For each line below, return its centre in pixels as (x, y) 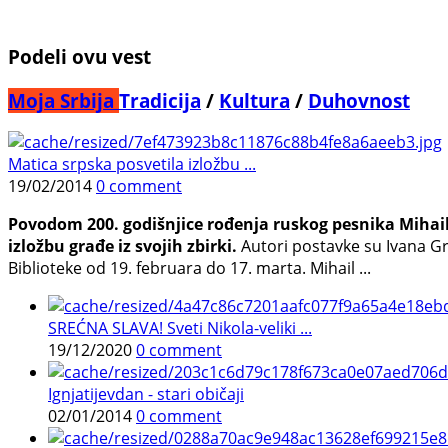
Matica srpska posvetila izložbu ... (132, 164)
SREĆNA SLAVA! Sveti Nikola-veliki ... (180, 328)
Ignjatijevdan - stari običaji (146, 394)
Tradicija (160, 100)
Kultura (254, 100)
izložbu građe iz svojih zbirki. (122, 246)
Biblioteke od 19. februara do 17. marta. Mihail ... (189, 268)
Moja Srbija (63, 100)
